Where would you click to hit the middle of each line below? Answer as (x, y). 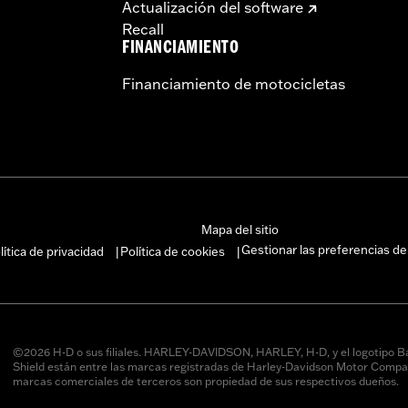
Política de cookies (172, 251)
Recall (143, 29)
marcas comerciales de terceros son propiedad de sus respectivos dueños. (205, 381)
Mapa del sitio (240, 229)
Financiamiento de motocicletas (234, 83)
